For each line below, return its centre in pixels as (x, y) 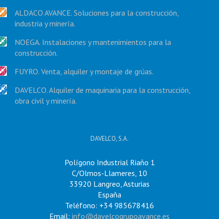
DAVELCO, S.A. (109, 139)
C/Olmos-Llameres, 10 (109, 173)
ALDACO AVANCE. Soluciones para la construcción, (97, 13)
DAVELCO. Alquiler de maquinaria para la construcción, (102, 90)
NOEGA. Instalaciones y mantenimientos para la (93, 42)
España (109, 195)
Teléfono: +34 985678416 (109, 205)
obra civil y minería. (46, 101)
